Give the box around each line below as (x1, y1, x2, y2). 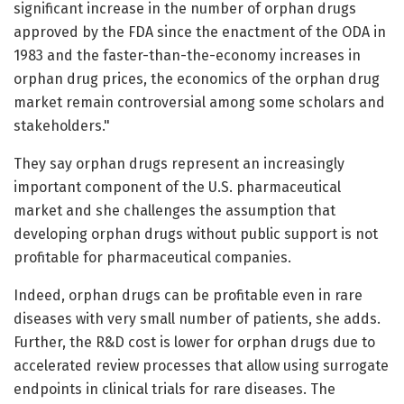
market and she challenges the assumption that (14, 202, 335, 220)
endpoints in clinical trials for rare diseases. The (14, 381, 335, 399)
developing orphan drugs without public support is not (14, 225, 378, 243)
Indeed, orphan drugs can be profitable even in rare (14, 287, 363, 305)
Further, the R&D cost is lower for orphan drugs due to (14, 334, 375, 352)
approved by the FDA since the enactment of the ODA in (14, 23, 386, 41)
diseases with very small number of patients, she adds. (14, 310, 381, 328)
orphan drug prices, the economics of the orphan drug (14, 70, 380, 88)
